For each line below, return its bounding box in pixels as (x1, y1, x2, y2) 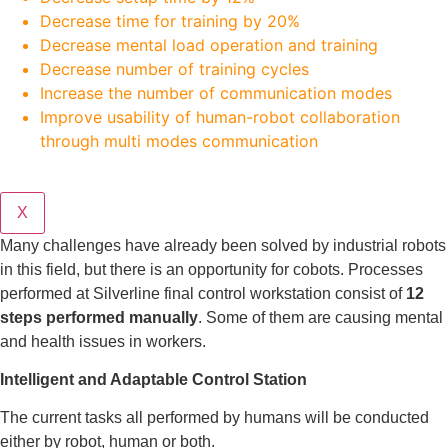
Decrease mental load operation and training (40, 35, 383, 56)
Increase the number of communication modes (40, 83, 397, 104)
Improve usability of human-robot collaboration (40, 107, 400, 128)
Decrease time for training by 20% (40, 11, 305, 32)
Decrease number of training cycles (40, 59, 309, 80)
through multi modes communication (40, 131, 318, 152)
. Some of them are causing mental (198, 308, 443, 326)
